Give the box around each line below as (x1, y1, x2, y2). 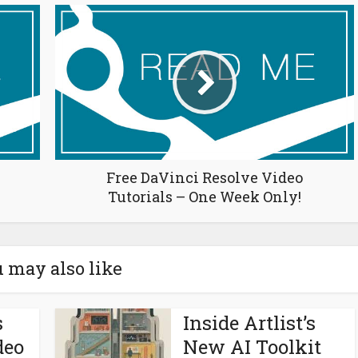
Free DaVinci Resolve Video (105, 168, 303, 188)
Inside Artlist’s (183, 310, 316, 336)
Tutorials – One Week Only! (107, 187, 301, 207)
